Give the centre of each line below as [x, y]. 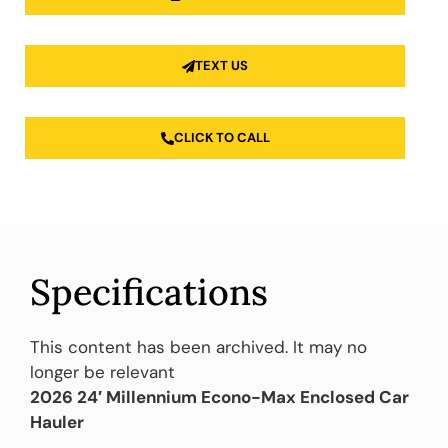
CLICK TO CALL [221, 138]
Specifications [149, 292]
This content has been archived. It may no [198, 347]
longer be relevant [102, 372]
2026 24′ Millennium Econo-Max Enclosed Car [219, 397]
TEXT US [221, 66]
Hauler [57, 422]
